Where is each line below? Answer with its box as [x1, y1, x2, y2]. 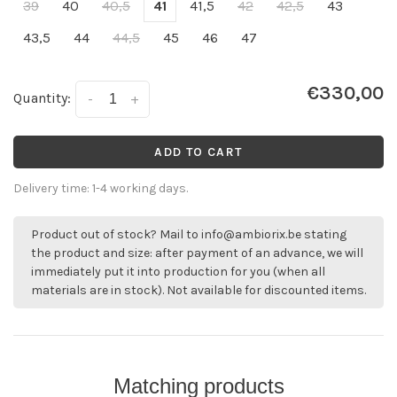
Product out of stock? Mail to [31, 227, 201, 243]
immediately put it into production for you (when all [31, 264, 325, 280]
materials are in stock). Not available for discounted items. [31, 283, 366, 299]
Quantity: [13, 90, 71, 106]
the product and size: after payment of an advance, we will [31, 245, 363, 261]
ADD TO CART [154, 144, 243, 160]
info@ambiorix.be [201, 227, 301, 243]
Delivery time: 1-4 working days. [13, 181, 188, 197]
